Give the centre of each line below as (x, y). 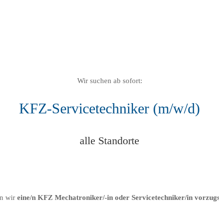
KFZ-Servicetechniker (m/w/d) (109, 109)
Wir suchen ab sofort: (109, 80)
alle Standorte (109, 140)
